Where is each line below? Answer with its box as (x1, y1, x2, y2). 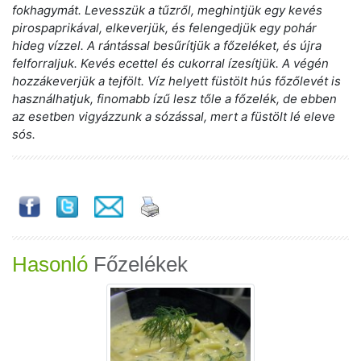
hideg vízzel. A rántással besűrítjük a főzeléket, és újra (12, 38, 322, 53)
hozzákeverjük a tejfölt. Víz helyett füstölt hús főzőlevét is (12, 73, 341, 89)
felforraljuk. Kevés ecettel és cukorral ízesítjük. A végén (12, 56, 329, 71)
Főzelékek (88, 252, 188, 276)
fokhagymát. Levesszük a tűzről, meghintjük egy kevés (12, 2, 322, 18)
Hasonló (12, 252, 88, 276)
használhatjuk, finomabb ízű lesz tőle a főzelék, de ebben (12, 91, 337, 106)
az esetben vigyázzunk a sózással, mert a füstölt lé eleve (12, 109, 335, 124)
